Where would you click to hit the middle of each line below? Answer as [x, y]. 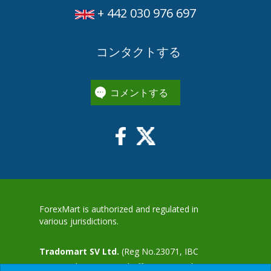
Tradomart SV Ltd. [79, 251]
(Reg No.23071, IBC [159, 251]
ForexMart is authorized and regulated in [119, 209]
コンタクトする [137, 51]
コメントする [139, 92]
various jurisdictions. [79, 221]
